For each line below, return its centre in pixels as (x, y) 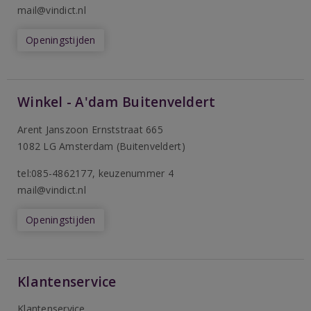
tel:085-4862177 (55, 173)
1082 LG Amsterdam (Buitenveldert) (101, 146)
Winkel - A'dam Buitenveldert (117, 102)
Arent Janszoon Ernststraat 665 (90, 129)
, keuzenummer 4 (133, 173)
